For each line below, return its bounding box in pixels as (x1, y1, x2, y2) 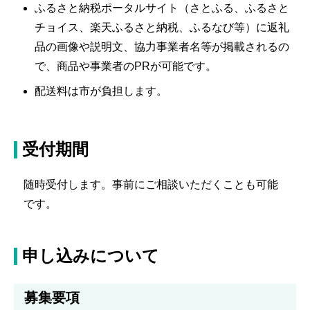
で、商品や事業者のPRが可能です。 (35, 60, 217, 72)
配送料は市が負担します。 (35, 84, 167, 97)
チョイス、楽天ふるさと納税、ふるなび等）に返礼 (35, 21, 289, 33)
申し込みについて (22, 246, 159, 266)
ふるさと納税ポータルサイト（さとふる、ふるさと (35, 1, 289, 14)
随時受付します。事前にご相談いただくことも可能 (23, 178, 278, 190)
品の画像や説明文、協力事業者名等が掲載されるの (35, 40, 289, 53)
